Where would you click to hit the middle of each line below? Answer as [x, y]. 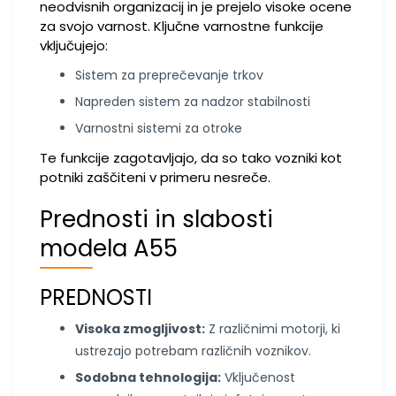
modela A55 [109, 248]
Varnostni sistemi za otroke [159, 128]
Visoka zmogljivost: [140, 329]
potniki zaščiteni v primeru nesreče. [155, 177]
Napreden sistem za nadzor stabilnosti [193, 102]
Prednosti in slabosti [156, 219]
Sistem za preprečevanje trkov [169, 75]
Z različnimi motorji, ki [273, 329]
